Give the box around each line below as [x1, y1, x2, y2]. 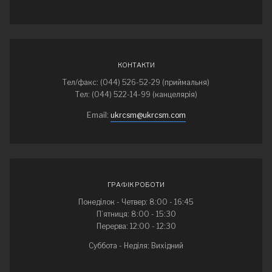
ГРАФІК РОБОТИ [107, 180, 165, 189]
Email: [86, 110, 110, 120]
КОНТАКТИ [117, 61, 155, 69]
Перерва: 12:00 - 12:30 [96, 222, 176, 231]
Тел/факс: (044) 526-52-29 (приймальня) [63, 78, 209, 87]
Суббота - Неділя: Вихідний [89, 241, 183, 250]
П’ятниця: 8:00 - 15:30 [96, 209, 176, 219]
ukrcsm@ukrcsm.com [110, 110, 186, 120]
